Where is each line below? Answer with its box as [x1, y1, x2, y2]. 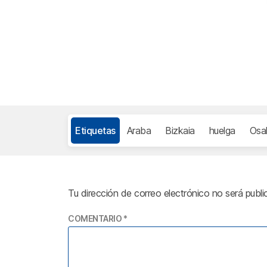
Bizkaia [165, 125, 195, 137]
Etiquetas [75, 125, 116, 137]
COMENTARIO [68, 213, 123, 224]
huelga [209, 125, 235, 137]
